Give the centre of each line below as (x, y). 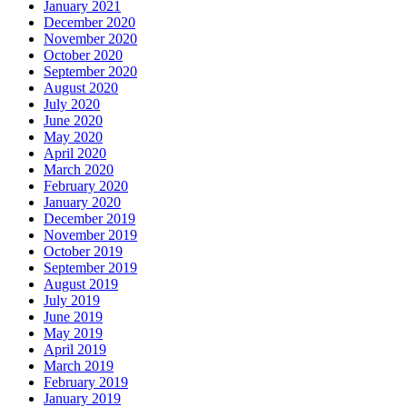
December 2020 (89, 22)
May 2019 (73, 333)
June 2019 (73, 316)
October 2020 (83, 55)
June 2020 (73, 120)
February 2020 (86, 185)
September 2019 (90, 267)
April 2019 (75, 349)
